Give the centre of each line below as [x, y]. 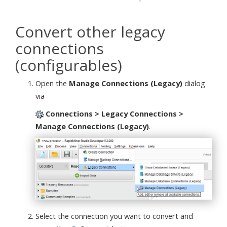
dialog [194, 83]
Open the [52, 83]
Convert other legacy [90, 31]
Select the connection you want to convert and [114, 216]
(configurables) [69, 65]
